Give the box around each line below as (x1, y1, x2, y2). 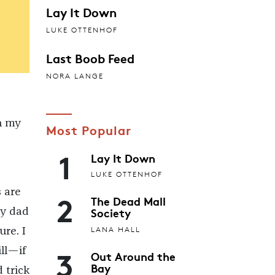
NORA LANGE (45, 71, 104, 80)
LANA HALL (91, 224, 141, 234)
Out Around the (91, 247, 176, 264)
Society (91, 204, 131, 221)
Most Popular (45, 120, 131, 138)
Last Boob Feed (45, 48, 134, 66)
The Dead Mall (91, 193, 166, 209)
